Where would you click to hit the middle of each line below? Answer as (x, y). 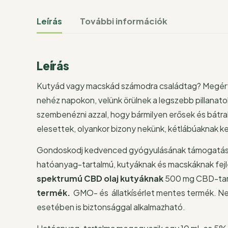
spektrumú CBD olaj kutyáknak (100, 178)
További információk (124, 21)
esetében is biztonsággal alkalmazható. (111, 207)
